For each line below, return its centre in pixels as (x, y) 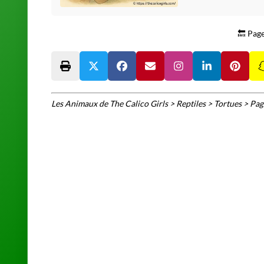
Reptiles (191, 104)
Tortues (228, 104)
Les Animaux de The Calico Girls (110, 104)
